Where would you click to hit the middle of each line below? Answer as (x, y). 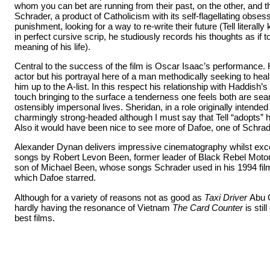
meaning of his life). (52, 46)
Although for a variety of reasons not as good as (109, 197)
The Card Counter (207, 207)
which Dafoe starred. (55, 178)
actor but (31, 77)
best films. (34, 218)
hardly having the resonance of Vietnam (92, 207)
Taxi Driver (227, 197)
